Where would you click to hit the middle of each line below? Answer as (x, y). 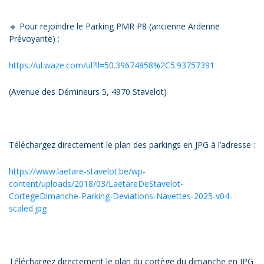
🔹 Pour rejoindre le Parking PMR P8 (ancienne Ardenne (114, 26)
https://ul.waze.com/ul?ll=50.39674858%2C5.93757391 (112, 65)
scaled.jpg (28, 208)
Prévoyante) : (34, 38)
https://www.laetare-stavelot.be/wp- (77, 171)
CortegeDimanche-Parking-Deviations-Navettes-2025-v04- (121, 196)
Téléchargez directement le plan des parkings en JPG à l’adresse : (132, 144)
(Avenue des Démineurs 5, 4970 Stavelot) (88, 91)
